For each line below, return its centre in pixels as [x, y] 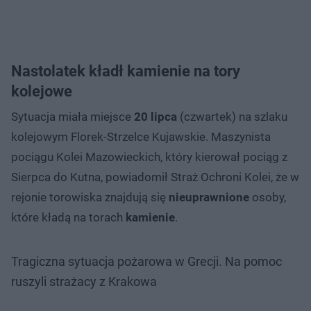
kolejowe [42, 91]
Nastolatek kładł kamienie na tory [126, 71]
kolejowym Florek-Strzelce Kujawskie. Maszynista [141, 136]
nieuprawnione [209, 197]
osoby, [268, 197]
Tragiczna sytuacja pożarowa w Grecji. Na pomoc [146, 261]
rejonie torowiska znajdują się [90, 197]
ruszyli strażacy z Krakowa [84, 281]
